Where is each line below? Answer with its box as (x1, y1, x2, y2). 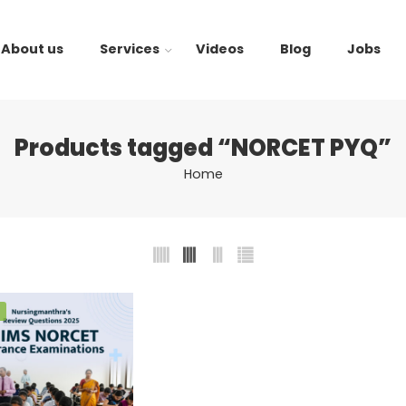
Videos (196, 40, 245, 59)
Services (100, 40, 160, 59)
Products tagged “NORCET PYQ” (14, 130, 391, 164)
